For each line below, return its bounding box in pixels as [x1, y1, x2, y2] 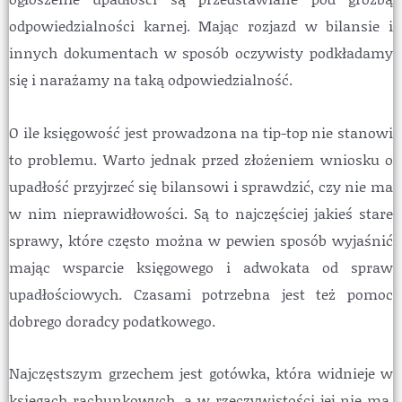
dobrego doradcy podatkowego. [9, 310, 215, 331]
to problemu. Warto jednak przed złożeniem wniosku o [9, 148, 393, 170]
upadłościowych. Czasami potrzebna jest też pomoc [9, 283, 393, 304]
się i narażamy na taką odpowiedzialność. [9, 68, 293, 90]
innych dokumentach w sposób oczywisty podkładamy [9, 41, 393, 63]
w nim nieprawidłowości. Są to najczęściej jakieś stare [9, 202, 393, 223]
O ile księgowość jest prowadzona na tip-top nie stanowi [9, 121, 393, 143]
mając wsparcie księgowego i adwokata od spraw [9, 256, 393, 277]
